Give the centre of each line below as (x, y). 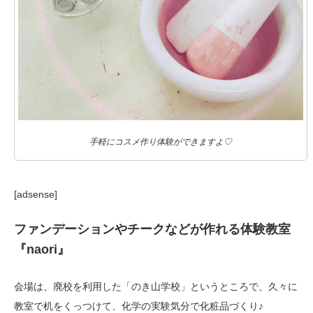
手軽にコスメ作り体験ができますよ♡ (161, 142)
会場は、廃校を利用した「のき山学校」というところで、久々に (156, 287)
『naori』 (42, 250)
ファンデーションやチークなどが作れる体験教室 (152, 230)
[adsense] (36, 195)
